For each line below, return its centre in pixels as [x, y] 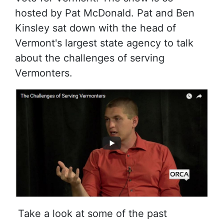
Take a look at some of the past [91, 214]
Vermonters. [45, 73]
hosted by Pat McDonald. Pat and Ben [105, 13]
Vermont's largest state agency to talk [104, 43]
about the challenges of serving [90, 58]
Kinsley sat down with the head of [95, 28]
